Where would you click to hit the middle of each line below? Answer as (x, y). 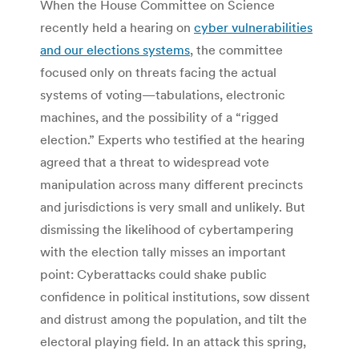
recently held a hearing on (117, 27)
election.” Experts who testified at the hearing (172, 139)
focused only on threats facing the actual (158, 72)
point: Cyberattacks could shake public (153, 274)
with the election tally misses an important (163, 251)
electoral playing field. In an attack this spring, (173, 341)
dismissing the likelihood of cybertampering (167, 229)
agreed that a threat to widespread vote (155, 161)
